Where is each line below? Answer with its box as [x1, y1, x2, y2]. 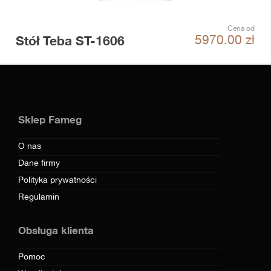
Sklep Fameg [18, 113, 82, 126]
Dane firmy [18, 159, 60, 168]
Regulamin [18, 193, 59, 201]
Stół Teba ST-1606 [16, 33, 125, 48]
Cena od [227, 25, 255, 33]
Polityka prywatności [18, 176, 97, 184]
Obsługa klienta [18, 224, 94, 237]
